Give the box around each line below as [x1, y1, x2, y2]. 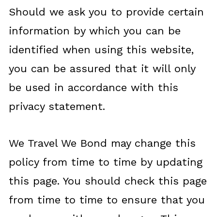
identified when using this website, [8, 44, 194, 56]
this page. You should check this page [8, 175, 207, 187]
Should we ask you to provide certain [8, 6, 204, 18]
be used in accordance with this [8, 81, 178, 93]
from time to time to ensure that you [8, 194, 205, 206]
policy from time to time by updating [8, 156, 202, 168]
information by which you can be [8, 25, 181, 37]
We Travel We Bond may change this [8, 137, 196, 149]
